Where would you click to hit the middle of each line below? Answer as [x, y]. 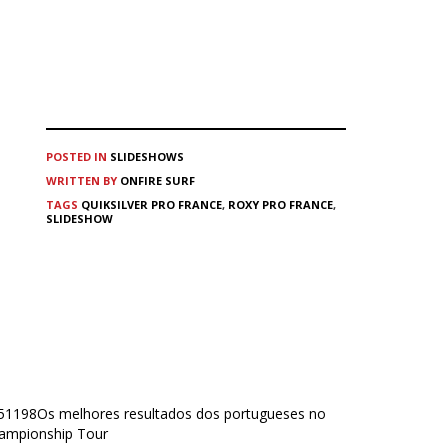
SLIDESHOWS [147, 156]
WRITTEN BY [83, 180]
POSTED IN [76, 156]
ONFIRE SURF [157, 180]
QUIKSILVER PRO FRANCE [151, 204]
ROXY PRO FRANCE [280, 204]
